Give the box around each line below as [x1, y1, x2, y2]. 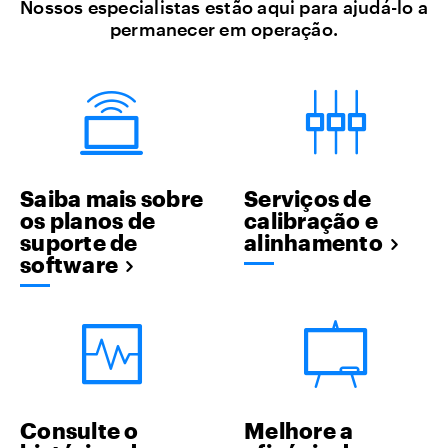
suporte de [20, 228, 138, 255]
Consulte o [20, 416, 139, 443]
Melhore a [244, 416, 354, 443]
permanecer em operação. [109, 18, 339, 40]
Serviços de [244, 184, 371, 211]
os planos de [20, 206, 155, 233]
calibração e [244, 206, 378, 233]
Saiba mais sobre [20, 184, 203, 211]
